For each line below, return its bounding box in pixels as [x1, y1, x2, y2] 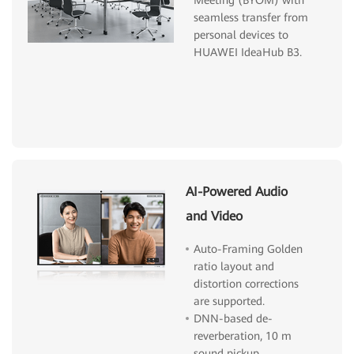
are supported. [194, 294, 265, 307]
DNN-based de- [194, 311, 273, 325]
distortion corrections [194, 277, 299, 290]
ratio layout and [194, 259, 275, 273]
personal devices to [194, 28, 289, 41]
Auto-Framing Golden [194, 242, 303, 255]
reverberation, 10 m [194, 329, 292, 342]
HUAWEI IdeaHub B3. [194, 45, 303, 58]
